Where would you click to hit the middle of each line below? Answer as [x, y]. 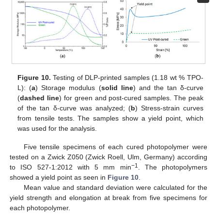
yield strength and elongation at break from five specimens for [108, 197]
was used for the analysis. [57, 128]
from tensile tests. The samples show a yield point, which [110, 118]
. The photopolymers [172, 167]
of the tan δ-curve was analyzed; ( [74, 108]
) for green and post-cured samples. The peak [131, 98]
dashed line [40, 98]
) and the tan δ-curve [168, 87]
